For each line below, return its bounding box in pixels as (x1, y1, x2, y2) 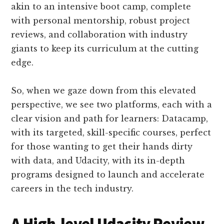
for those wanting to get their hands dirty (11, 141, 193, 151)
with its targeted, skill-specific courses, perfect (11, 127, 211, 137)
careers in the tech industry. (11, 183, 134, 193)
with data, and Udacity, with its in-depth (11, 155, 185, 165)
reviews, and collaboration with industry (11, 29, 188, 39)
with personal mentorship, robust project (11, 15, 190, 25)
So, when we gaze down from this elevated (11, 85, 196, 95)
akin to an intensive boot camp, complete (11, 1, 191, 11)
